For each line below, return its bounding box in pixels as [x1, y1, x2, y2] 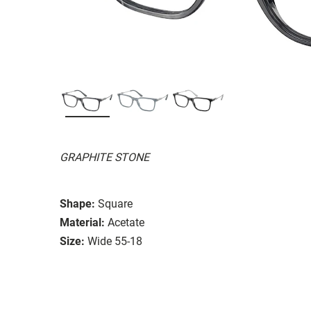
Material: [60, 215, 105, 229]
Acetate [108, 215, 144, 229]
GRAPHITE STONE [60, 150, 149, 164]
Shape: [60, 196, 95, 210]
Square [98, 196, 133, 210]
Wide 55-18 [87, 234, 142, 248]
